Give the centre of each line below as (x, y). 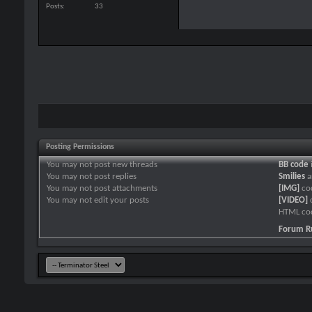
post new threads (125, 164)
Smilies (292, 176)
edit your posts (120, 200)
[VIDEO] (293, 200)
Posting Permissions (80, 147)
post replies (114, 176)
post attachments (125, 188)
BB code (294, 164)
